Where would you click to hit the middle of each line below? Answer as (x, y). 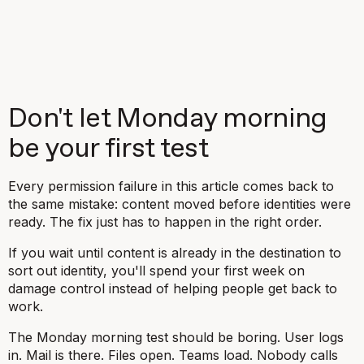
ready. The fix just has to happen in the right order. (165, 222)
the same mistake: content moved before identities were (180, 204)
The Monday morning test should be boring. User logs (176, 337)
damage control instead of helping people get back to (173, 288)
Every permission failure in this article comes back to (171, 186)
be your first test (108, 149)
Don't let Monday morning (168, 119)
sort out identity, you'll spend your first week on (156, 271)
